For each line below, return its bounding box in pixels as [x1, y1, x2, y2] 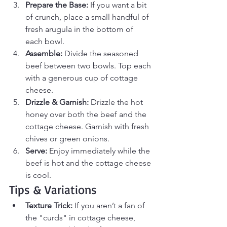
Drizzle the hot [89, 97, 145, 107]
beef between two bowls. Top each [25, 61, 153, 71]
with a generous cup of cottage [25, 73, 140, 83]
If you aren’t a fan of [72, 201, 147, 211]
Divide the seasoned [62, 49, 140, 59]
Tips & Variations [9, 182, 97, 198]
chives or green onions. [25, 134, 109, 144]
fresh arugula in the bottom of [25, 24, 135, 34]
